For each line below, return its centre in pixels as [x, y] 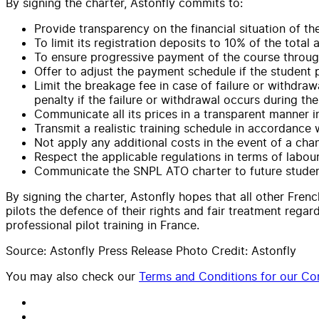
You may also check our [70, 276]
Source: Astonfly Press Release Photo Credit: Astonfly [151, 250]
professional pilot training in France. [103, 225]
